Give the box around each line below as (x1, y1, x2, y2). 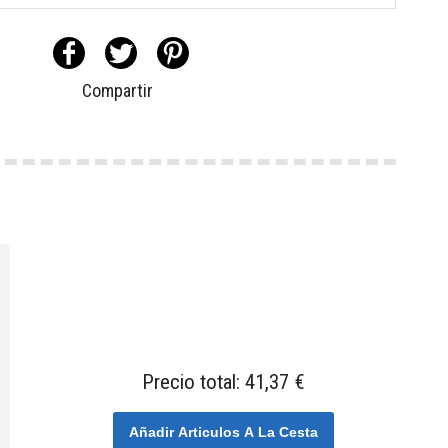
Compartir (81, 80, 153, 102)
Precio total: (141, 370, 245, 395)
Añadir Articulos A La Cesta (128, 424, 318, 441)
